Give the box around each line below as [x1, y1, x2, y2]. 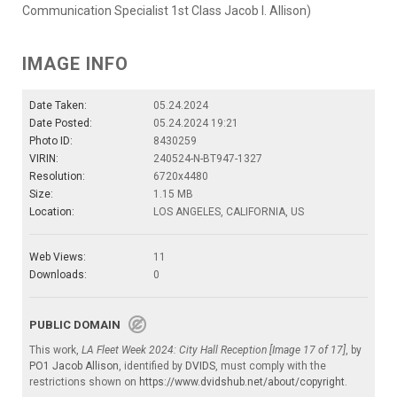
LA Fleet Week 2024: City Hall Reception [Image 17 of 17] [82, 344, 346, 357]
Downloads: [29, 269, 87, 282]
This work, [29, 344, 82, 357]
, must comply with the [215, 360, 326, 373]
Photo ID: [29, 135, 73, 148]
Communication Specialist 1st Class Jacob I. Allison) [22, 4, 311, 19]
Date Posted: [29, 117, 92, 130]
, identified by [119, 360, 185, 373]
